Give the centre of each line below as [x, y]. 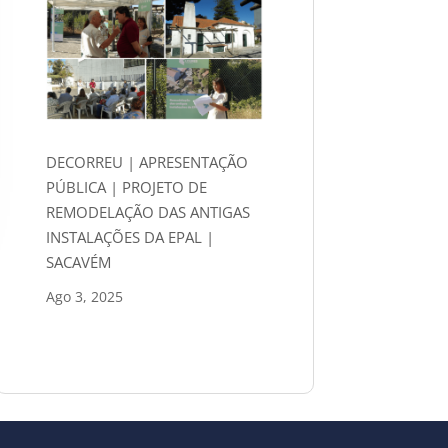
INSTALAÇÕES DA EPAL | [129, 236]
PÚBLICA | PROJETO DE [126, 186]
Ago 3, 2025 [84, 296]
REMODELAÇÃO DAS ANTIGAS [147, 211]
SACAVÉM [78, 261]
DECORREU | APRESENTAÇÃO [146, 161]
